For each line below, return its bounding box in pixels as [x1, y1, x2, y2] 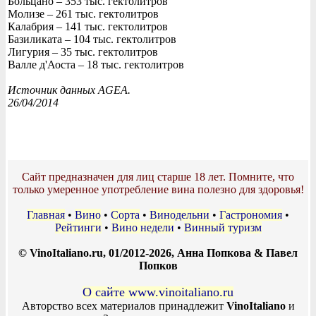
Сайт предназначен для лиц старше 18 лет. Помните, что [22, 170, 294, 183]
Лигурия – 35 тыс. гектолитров [8, 45, 158, 58]
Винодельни [150, 208, 209, 221]
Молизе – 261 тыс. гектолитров [8, 7, 159, 20]
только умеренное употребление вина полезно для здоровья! [12, 183, 304, 195]
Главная [27, 208, 65, 221]
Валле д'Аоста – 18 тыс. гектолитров [8, 58, 184, 71]
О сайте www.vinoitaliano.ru [83, 284, 233, 299]
